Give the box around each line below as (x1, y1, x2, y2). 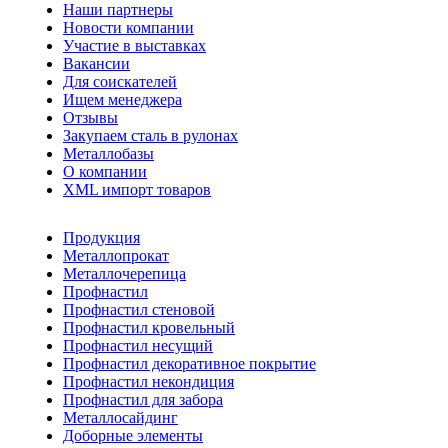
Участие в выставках (63, 36, 206, 54)
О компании (63, 162, 147, 180)
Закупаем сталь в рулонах (63, 126, 238, 144)
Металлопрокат (63, 246, 169, 264)
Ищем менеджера (63, 90, 182, 108)
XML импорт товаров (63, 180, 211, 198)
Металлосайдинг (63, 408, 178, 426)
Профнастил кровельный (63, 318, 235, 336)
